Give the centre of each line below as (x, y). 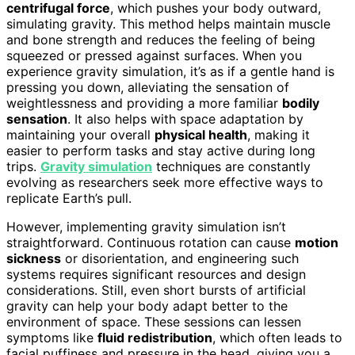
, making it (279, 134)
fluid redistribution (155, 337)
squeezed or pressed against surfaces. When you (154, 55)
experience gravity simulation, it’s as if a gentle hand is (170, 71)
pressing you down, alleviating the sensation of (148, 87)
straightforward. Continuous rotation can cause (151, 242)
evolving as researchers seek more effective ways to (165, 182)
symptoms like (52, 337)
